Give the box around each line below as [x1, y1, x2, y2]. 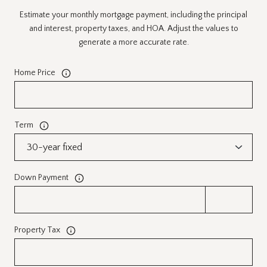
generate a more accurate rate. [78, 38, 189, 48]
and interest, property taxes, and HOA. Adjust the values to [29, 24, 238, 34]
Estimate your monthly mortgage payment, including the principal [20, 10, 247, 20]
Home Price [14, 68, 55, 78]
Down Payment [14, 173, 69, 183]
